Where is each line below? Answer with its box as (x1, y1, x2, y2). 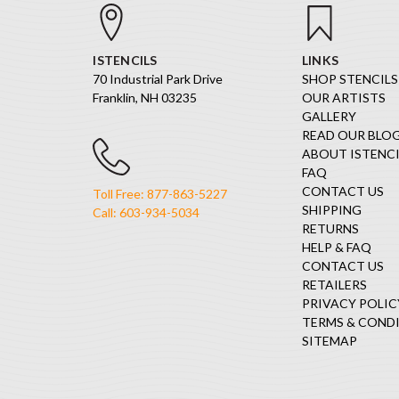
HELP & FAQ (301, 239, 371, 255)
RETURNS (301, 220, 359, 236)
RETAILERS (301, 276, 367, 292)
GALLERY (301, 108, 356, 124)
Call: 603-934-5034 (93, 205, 200, 221)
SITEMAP (301, 332, 357, 348)
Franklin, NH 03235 (93, 89, 198, 105)
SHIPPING (301, 201, 362, 217)
